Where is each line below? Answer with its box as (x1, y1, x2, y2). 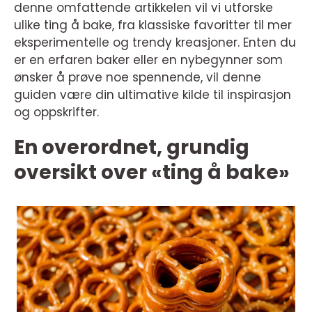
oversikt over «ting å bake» (14, 159, 290, 186)
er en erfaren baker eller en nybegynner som (14, 52, 283, 68)
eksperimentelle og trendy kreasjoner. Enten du (14, 34, 296, 51)
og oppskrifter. (14, 104, 99, 120)
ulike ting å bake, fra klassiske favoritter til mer (14, 17, 292, 33)
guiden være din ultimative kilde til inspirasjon (14, 86, 291, 103)
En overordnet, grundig (14, 134, 249, 161)
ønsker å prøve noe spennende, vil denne (14, 69, 261, 86)
